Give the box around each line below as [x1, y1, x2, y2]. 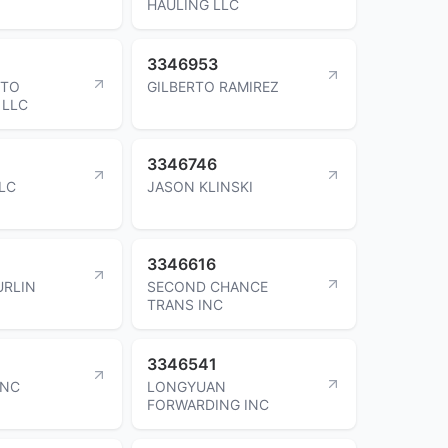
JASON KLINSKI [147, 177, 253, 195]
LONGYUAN [147, 377, 226, 395]
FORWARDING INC [147, 395, 269, 413]
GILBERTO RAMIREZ [147, 77, 279, 95]
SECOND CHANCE [147, 277, 268, 295]
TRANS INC [147, 295, 223, 313]
